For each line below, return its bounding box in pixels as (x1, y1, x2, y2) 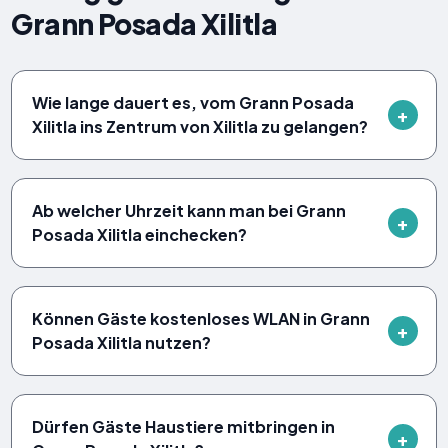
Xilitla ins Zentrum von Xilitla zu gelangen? (32, 115, 369, 137)
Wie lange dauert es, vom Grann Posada (32, 91, 355, 113)
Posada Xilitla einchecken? (32, 223, 248, 245)
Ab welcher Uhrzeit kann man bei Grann (32, 199, 347, 221)
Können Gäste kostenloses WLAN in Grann (32, 307, 371, 329)
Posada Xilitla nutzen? (32, 331, 212, 353)
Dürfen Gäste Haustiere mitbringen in (32, 415, 336, 437)
